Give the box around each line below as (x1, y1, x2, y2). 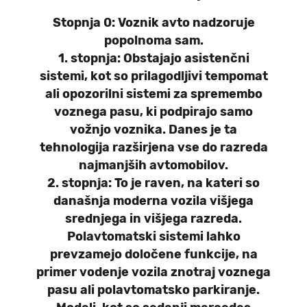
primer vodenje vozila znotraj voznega (36, 265, 271, 280)
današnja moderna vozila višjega (53, 193, 254, 209)
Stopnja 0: (52, 15, 118, 31)
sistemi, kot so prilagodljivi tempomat (39, 69, 268, 84)
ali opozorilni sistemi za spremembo (45, 86, 262, 102)
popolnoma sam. (103, 33, 204, 49)
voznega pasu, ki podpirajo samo (54, 104, 253, 120)
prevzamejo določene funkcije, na (49, 247, 258, 262)
